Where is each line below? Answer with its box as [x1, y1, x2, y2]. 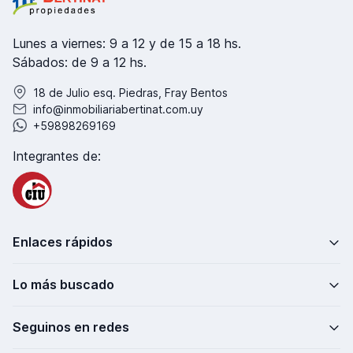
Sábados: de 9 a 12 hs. [13, 54, 147, 70]
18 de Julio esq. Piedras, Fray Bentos [33, 85, 228, 99]
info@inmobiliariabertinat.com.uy [33, 102, 203, 116]
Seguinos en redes [13, 319, 129, 336]
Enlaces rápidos [13, 234, 113, 251]
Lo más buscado [13, 277, 114, 293]
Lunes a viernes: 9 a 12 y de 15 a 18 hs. [13, 35, 241, 51]
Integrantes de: [13, 147, 101, 164]
